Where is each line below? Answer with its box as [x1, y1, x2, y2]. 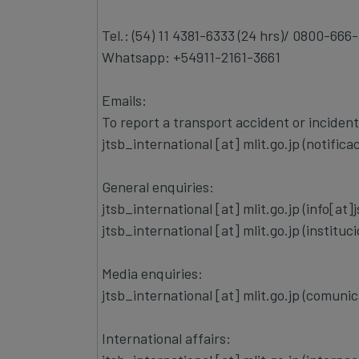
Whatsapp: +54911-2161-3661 [102, 47, 280, 66]
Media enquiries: [102, 264, 203, 282]
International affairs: [102, 329, 234, 347]
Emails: [102, 91, 147, 109]
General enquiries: [102, 177, 214, 196]
